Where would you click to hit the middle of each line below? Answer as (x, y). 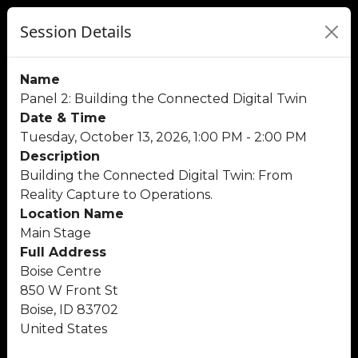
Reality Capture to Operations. (116, 195)
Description (60, 156)
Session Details (76, 32)
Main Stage (56, 233)
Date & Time (63, 118)
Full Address (63, 252)
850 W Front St (69, 290)
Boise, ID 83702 (69, 310)
